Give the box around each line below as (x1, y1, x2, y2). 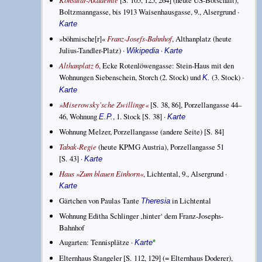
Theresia (141, 196, 171, 205)
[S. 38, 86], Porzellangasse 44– (149, 99, 242, 111)
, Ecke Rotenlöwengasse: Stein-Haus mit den (99, 60, 235, 71)
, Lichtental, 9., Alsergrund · (143, 168, 227, 179)
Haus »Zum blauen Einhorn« (59, 168, 144, 178)
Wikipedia (126, 46, 160, 55)
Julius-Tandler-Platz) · (59, 44, 127, 56)
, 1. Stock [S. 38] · (113, 111, 168, 122)
